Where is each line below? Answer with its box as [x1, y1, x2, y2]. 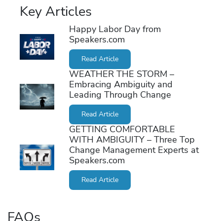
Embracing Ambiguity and [69, 78, 173, 91]
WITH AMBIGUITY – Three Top [69, 134, 195, 146]
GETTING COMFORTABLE [69, 123, 175, 136]
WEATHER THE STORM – [69, 68, 174, 80]
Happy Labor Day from [69, 23, 161, 36]
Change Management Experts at [69, 144, 199, 156]
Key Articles [20, 2, 92, 21]
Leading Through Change [69, 89, 171, 101]
